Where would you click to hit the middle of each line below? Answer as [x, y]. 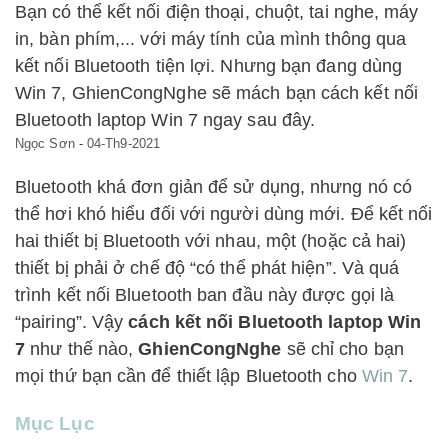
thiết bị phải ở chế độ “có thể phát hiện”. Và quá [207, 268]
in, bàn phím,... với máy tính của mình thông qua [211, 39]
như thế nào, [82, 349]
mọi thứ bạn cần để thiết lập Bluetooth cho [188, 376]
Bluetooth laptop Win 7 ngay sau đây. [165, 120]
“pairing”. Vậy [72, 322]
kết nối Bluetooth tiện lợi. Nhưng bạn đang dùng [209, 66]
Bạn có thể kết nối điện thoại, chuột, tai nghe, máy [217, 12]
